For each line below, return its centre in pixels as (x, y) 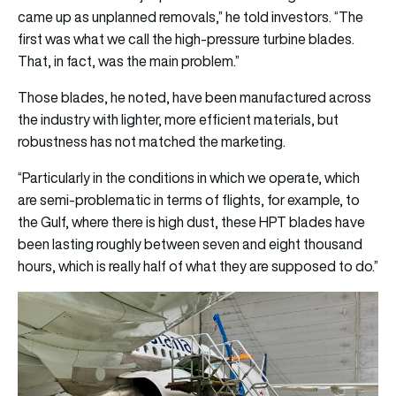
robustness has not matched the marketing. (152, 141)
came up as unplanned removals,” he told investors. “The (190, 16)
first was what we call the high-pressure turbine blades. (186, 38)
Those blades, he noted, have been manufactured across (194, 97)
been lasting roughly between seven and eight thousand (190, 244)
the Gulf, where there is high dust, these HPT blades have (191, 221)
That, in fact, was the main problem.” (129, 61)
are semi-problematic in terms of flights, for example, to (189, 199)
